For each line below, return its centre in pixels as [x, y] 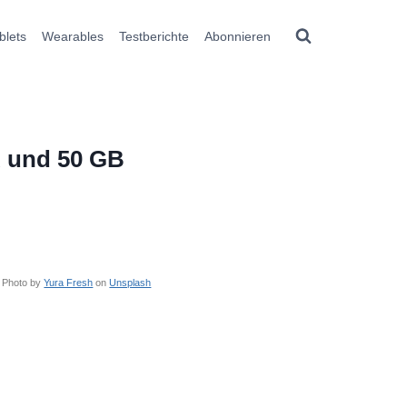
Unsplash [130, 282]
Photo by [23, 282]
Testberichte [154, 36]
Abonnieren [237, 36]
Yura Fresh [69, 282]
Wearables [73, 36]
